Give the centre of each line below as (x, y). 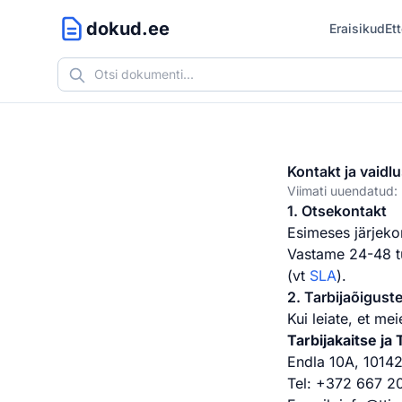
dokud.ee (128, 29)
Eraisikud (357, 28)
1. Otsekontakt (337, 211)
